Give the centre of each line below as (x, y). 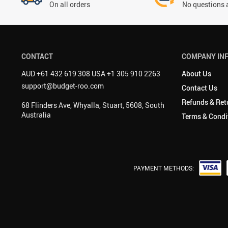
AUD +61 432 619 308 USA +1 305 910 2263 (91, 74)
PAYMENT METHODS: (163, 168)
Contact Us (199, 88)
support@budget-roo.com (63, 86)
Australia (36, 115)
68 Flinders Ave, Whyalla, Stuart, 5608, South (93, 105)
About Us (196, 74)
